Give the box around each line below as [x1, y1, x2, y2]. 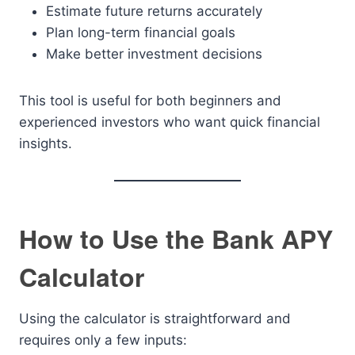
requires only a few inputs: [19, 332, 187, 348]
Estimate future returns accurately [46, 3, 262, 19]
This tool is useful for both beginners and [19, 93, 281, 109]
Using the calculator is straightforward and [19, 311, 291, 326]
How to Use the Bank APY [19, 220, 333, 257]
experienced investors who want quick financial [19, 114, 320, 130]
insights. [19, 136, 72, 151]
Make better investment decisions [46, 46, 262, 62]
